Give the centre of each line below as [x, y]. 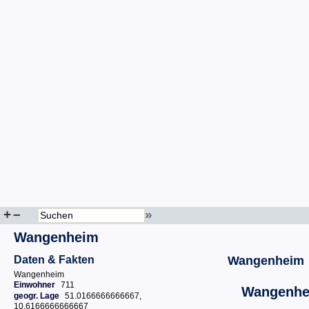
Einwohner [34, 285]
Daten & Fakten [54, 260]
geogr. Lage [37, 296]
